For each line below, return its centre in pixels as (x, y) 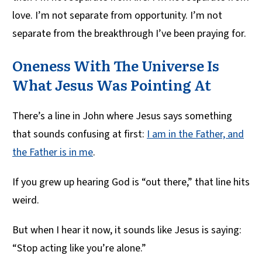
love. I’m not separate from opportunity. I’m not (117, 15)
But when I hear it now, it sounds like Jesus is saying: (127, 230)
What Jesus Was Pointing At (112, 84)
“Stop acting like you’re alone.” (79, 248)
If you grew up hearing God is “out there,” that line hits (131, 182)
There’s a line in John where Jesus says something (122, 116)
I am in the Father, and (195, 134)
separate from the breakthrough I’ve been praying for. (129, 33)
